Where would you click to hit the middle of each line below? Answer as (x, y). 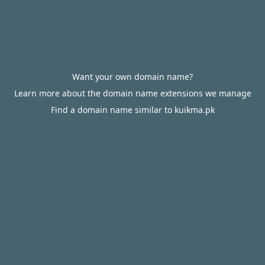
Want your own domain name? (132, 77)
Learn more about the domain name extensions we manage (132, 93)
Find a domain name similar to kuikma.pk (132, 110)
